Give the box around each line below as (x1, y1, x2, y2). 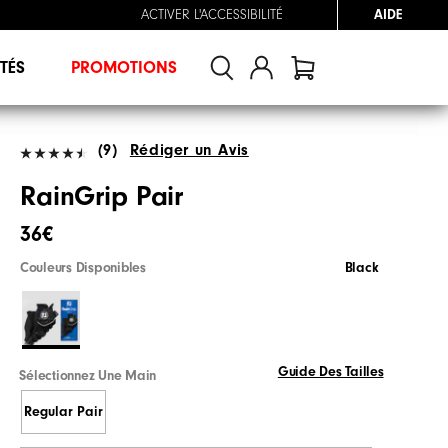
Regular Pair (23, 404, 103, 421)
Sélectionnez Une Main (19, 367, 157, 384)
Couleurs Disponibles (20, 259, 146, 276)
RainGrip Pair (20, 180, 184, 212)
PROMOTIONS (70, 58, 177, 77)
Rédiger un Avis (129, 140, 249, 159)
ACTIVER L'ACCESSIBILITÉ (141, 7, 283, 23)
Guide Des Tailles (277, 363, 384, 380)
